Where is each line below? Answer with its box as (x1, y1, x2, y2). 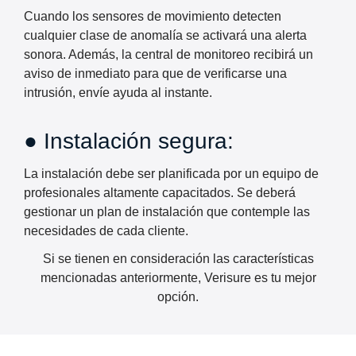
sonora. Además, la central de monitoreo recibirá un (24, 48, 313, 62)
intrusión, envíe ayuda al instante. (24, 86, 212, 100)
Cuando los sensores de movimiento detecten (24, 10, 281, 24)
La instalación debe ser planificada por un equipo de (24, 167, 319, 181)
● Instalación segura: (24, 129, 234, 154)
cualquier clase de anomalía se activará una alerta (24, 29, 307, 43)
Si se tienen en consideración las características (42, 252, 314, 266)
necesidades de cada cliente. (24, 224, 188, 238)
